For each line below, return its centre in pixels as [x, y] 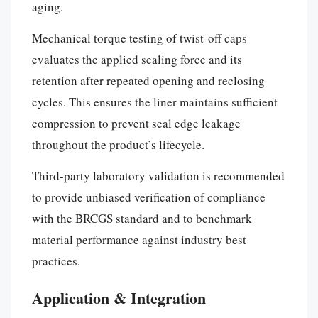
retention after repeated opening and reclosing [148, 80]
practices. [56, 261]
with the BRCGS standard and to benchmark [142, 218]
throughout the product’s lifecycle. [118, 144]
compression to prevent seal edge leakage [136, 123]
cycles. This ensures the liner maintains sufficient [155, 102]
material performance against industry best [139, 239]
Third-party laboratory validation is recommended [158, 175]
